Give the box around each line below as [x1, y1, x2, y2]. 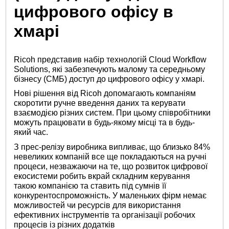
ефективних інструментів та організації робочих [14, 210, 196, 219]
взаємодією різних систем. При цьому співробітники [14, 108, 211, 118]
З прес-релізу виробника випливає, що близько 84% [14, 142, 211, 151]
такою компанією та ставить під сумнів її [14, 181, 167, 190]
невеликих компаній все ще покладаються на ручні [14, 152, 207, 161]
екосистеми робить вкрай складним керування [14, 171, 191, 180]
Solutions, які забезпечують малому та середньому [14, 64, 205, 74]
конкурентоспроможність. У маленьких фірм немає [14, 191, 207, 200]
